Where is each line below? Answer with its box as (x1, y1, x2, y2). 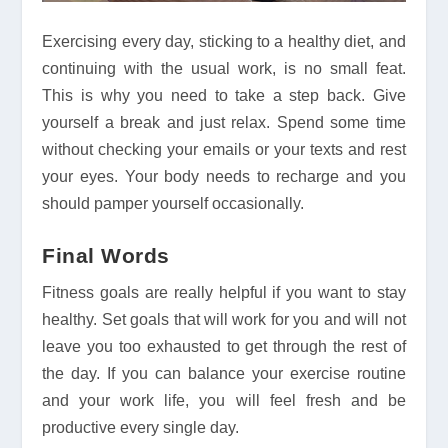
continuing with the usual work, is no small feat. (42, 59, 406, 77)
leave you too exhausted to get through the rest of (42, 338, 406, 356)
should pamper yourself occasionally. (42, 194, 305, 212)
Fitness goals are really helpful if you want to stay (42, 284, 406, 302)
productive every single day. (42, 419, 240, 437)
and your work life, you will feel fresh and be (42, 392, 406, 410)
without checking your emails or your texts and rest (42, 140, 406, 158)
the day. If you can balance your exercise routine (42, 365, 406, 383)
